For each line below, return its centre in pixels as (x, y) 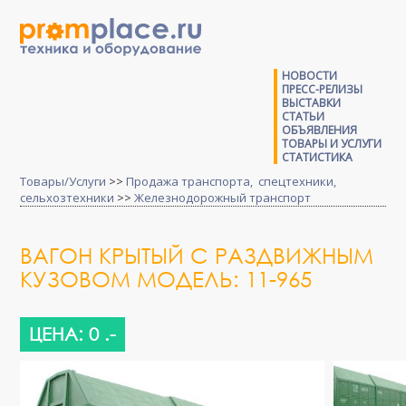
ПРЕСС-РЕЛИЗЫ (322, 89)
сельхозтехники (68, 198)
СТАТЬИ (303, 116)
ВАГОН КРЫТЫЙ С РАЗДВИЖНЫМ (197, 255)
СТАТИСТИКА (317, 157)
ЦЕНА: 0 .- (73, 334)
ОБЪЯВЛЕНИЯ (319, 130)
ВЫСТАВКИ (311, 103)
